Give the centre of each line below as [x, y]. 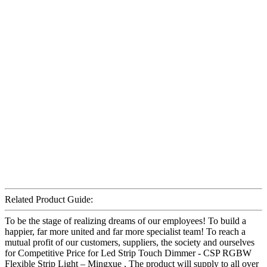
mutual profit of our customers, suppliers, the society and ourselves [130, 242]
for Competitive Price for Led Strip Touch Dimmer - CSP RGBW [128, 253]
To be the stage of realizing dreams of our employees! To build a [125, 221]
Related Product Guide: [49, 199]
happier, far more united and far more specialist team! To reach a [125, 231]
